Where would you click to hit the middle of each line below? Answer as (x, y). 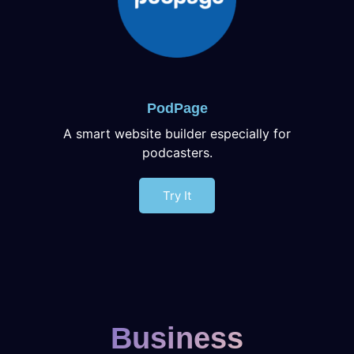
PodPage (177, 108)
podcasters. (177, 152)
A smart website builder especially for (177, 133)
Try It (177, 195)
